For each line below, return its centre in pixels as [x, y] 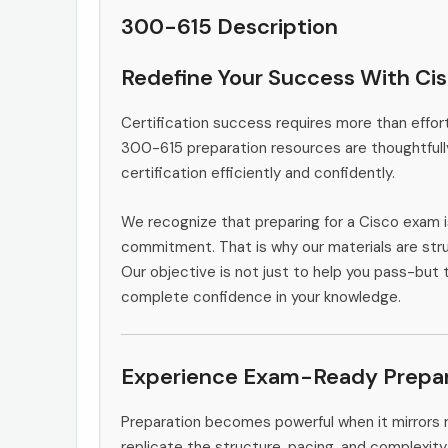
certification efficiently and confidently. [258, 172]
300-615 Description [229, 26]
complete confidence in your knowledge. [261, 296]
